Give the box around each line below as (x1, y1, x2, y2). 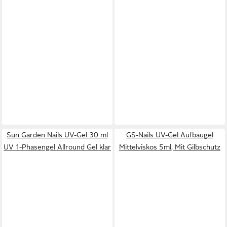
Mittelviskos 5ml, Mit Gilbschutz (119, 143, 220, 152)
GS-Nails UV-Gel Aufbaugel (126, 131, 213, 139)
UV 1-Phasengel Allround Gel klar (4, 143, 111, 152)
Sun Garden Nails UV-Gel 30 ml (7, 131, 108, 139)
